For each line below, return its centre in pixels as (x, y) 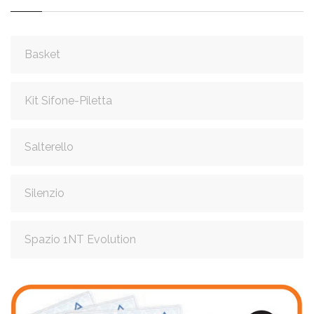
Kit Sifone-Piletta (68, 101)
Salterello (49, 147)
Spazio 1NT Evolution (80, 240)
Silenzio (45, 193)
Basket (42, 55)
